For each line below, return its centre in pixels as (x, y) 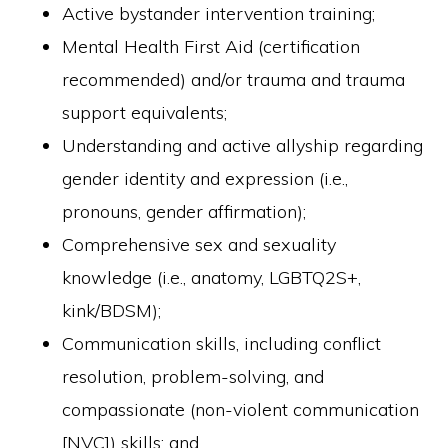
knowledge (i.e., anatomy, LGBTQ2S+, (212, 277)
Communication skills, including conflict (222, 343)
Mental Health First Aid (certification (211, 46)
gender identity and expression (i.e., (205, 178)
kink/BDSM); (112, 310)
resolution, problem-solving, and (193, 376)
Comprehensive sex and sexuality (199, 244)
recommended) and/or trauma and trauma (234, 79)
